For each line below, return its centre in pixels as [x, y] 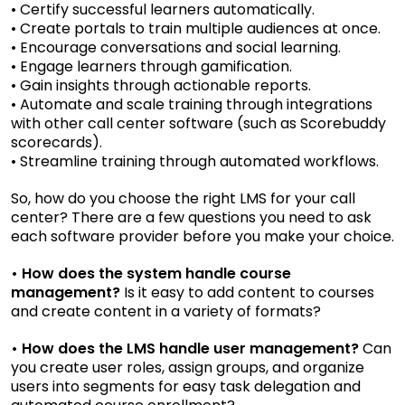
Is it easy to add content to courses [247, 292]
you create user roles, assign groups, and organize [188, 367]
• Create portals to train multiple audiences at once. [196, 28]
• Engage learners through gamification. [151, 66]
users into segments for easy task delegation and [186, 386]
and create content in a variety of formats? [166, 311]
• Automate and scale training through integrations [192, 104]
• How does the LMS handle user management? [185, 348]
